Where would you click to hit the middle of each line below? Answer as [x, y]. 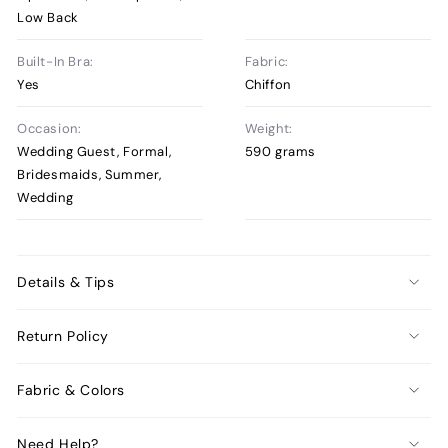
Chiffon [267, 84]
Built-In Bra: [55, 61]
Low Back [48, 17]
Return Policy [63, 336]
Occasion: [49, 128]
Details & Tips [66, 282]
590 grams [280, 151]
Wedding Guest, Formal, [94, 151]
